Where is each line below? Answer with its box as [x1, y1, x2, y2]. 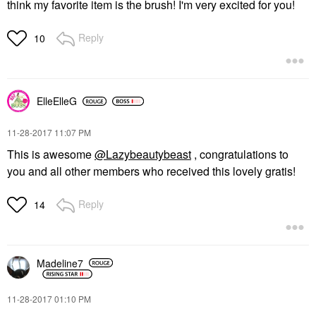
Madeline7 [37, 255, 83, 270]
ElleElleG [37, 94, 77, 109]
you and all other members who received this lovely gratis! [7, 163, 296, 180]
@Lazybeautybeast [95, 146, 191, 163]
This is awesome [7, 146, 95, 163]
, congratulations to [191, 146, 288, 163]
